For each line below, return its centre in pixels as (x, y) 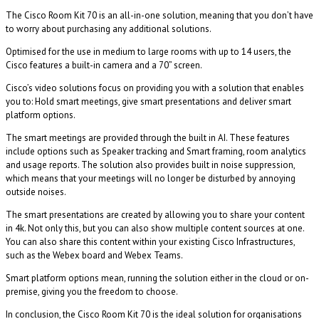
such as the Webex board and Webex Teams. (94, 255)
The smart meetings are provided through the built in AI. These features (148, 137)
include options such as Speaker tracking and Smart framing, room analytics (156, 151)
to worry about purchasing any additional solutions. (109, 28)
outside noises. (36, 192)
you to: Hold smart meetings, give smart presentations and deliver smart (148, 101)
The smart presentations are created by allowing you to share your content (155, 214)
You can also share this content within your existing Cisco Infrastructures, (150, 241)
